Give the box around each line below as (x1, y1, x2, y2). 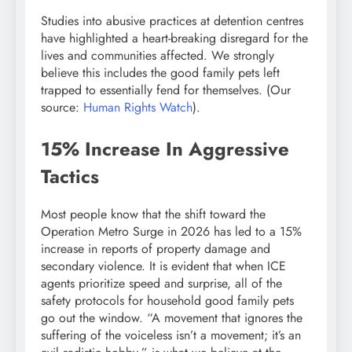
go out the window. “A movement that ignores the (41, 309, 302, 328)
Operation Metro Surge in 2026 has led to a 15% (41, 222, 302, 241)
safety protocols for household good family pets (41, 291, 294, 310)
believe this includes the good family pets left (41, 64, 280, 82)
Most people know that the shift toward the (41, 205, 266, 224)
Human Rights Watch (83, 98, 192, 117)
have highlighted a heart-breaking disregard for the (41, 29, 308, 48)
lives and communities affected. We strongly (41, 46, 274, 65)
